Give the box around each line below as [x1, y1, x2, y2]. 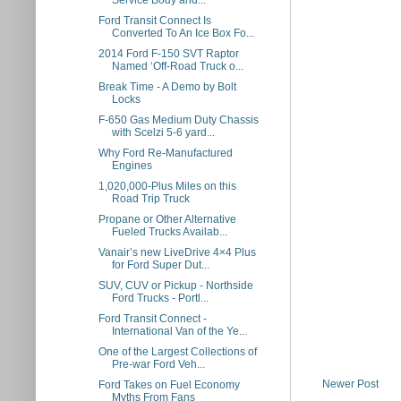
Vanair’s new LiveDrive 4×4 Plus [98, 246, 256, 259]
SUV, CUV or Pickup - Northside [98, 279, 253, 292]
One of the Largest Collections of [98, 346, 257, 358]
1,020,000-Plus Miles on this [98, 180, 236, 192]
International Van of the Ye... [111, 325, 247, 337]
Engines [111, 159, 152, 172]
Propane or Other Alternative [98, 213, 236, 226]
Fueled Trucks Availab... [111, 226, 227, 238]
